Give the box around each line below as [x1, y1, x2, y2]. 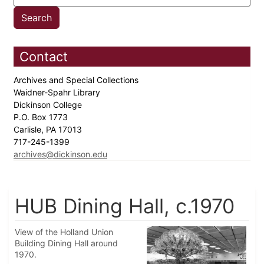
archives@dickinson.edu [14, 149, 107, 160]
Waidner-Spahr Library [14, 87, 103, 98]
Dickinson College [14, 100, 84, 110]
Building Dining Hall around [15, 238, 118, 249]
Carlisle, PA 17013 [14, 124, 84, 135]
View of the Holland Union [15, 227, 113, 237]
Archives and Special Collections [14, 75, 141, 85]
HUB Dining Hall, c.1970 [15, 194, 235, 219]
